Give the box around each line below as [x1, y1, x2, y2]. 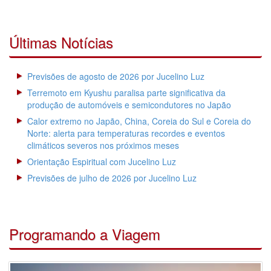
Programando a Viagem [9, 223, 160, 244]
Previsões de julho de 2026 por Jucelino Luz [27, 171, 197, 184]
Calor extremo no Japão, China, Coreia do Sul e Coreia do [27, 114, 251, 127]
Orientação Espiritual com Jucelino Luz [27, 155, 176, 168]
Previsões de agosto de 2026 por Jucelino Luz [27, 70, 204, 82]
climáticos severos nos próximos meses [27, 139, 179, 151]
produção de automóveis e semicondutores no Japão [27, 98, 231, 111]
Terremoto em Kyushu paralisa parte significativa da [27, 86, 226, 99]
